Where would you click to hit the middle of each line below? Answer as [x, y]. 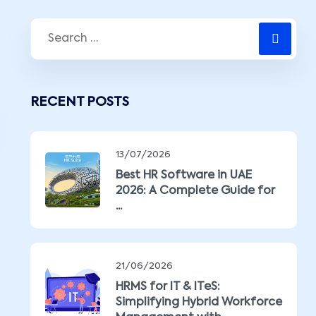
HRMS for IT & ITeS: [168, 287]
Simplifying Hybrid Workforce [199, 303]
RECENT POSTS [80, 102]
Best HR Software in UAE [184, 176]
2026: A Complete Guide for [195, 191]
